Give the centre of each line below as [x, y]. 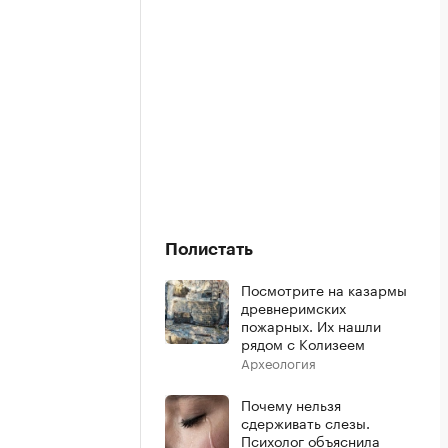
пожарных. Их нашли [311, 324]
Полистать [209, 249]
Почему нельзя [291, 403]
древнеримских [293, 306]
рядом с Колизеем [303, 342]
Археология [278, 361]
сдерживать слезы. [305, 421]
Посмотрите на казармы [324, 288]
